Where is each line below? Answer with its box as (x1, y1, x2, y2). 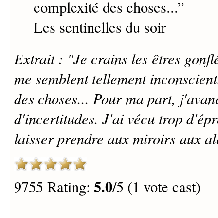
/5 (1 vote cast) (112, 176, 200, 197)
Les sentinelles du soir (33, 17, 166, 37)
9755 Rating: (14, 176, 94, 197)
